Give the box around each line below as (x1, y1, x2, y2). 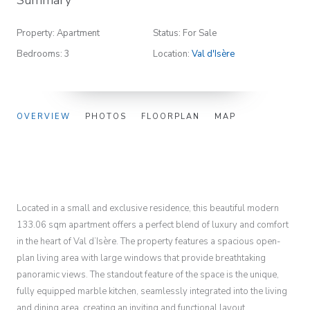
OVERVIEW (17, 111, 71, 122)
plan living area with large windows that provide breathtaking (17, 251, 266, 264)
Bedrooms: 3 (17, 47, 70, 60)
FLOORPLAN (141, 111, 200, 122)
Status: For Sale (153, 26, 217, 39)
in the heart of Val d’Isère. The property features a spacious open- (17, 235, 280, 248)
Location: (153, 47, 192, 60)
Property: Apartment (17, 26, 100, 39)
